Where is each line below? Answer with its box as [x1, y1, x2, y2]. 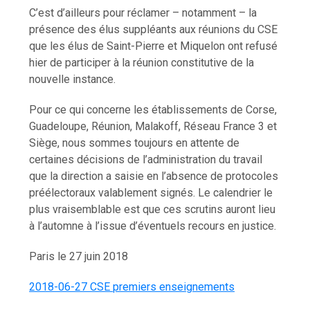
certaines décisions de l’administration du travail [29, 152, 263, 166]
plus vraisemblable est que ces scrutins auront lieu [29, 202, 276, 216]
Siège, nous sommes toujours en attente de [29, 136, 240, 149]
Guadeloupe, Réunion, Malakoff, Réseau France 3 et [29, 119, 277, 133]
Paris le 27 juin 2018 [29, 249, 129, 263]
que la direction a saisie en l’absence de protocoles [29, 169, 279, 183]
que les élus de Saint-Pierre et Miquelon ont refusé [29, 39, 278, 53]
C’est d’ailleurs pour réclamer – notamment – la [29, 6, 257, 19]
